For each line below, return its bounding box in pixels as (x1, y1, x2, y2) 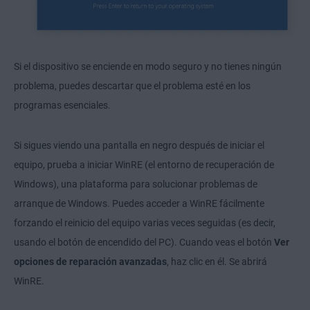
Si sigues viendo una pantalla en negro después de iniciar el (14, 140, 264, 152)
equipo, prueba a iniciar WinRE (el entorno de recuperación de (14, 159, 274, 171)
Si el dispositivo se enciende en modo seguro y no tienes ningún (14, 61, 282, 73)
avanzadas (119, 256, 167, 268)
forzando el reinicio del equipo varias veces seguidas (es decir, (14, 217, 275, 229)
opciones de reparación (14, 256, 117, 268)
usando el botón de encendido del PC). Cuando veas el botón (14, 237, 274, 248)
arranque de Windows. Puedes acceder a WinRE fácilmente (14, 198, 264, 210)
